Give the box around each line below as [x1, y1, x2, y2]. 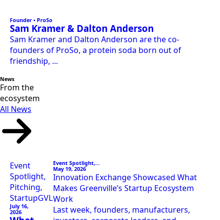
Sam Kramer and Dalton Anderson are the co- [10, 34, 179, 45]
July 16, [10, 203, 28, 210]
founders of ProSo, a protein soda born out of [10, 45, 181, 56]
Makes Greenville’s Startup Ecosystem [53, 183, 194, 194]
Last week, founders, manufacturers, [53, 204, 191, 216]
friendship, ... [10, 55, 58, 67]
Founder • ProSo [10, 17, 53, 24]
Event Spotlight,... [53, 160, 100, 167]
